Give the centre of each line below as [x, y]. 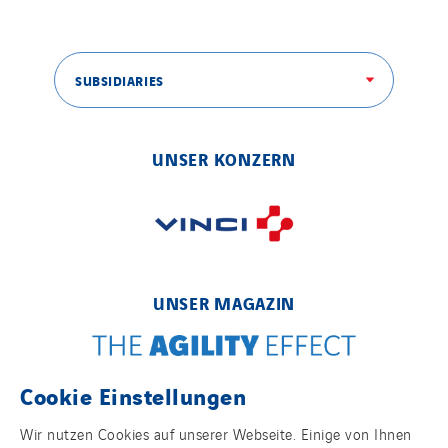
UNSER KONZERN [224, 158]
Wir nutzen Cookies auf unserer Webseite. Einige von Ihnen [216, 433]
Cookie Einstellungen [133, 395]
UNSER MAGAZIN [224, 302]
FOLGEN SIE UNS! [224, 425]
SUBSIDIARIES [119, 80]
